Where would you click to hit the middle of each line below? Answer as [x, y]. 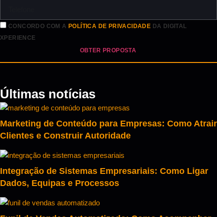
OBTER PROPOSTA [108, 51]
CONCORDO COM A [39, 26]
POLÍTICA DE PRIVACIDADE [110, 26]
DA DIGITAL [169, 26]
